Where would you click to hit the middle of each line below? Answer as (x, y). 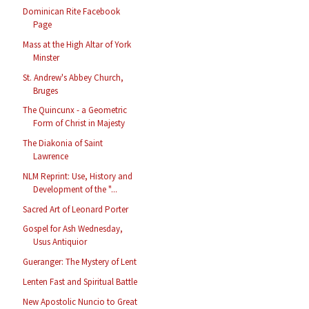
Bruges (46, 90)
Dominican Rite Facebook (72, 12)
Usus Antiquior (60, 242)
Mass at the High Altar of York (77, 44)
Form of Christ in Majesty (79, 123)
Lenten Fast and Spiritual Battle (80, 281)
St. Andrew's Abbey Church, (73, 77)
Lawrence (51, 157)
